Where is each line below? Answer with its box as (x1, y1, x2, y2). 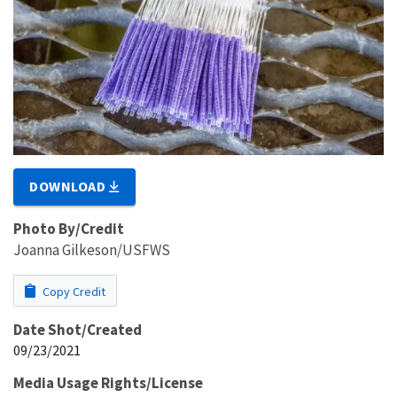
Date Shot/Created (13, 319, 142, 339)
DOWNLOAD (29, 176, 110, 195)
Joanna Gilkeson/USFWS (13, 239, 170, 260)
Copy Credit (40, 283, 105, 300)
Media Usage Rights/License (13, 372, 203, 393)
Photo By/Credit (13, 218, 124, 238)
